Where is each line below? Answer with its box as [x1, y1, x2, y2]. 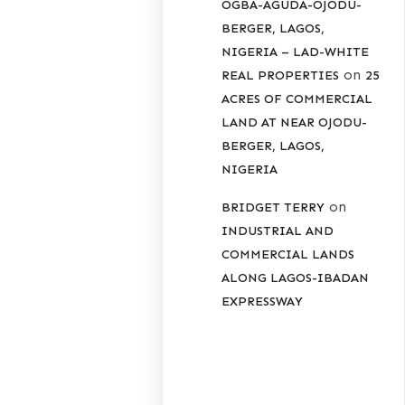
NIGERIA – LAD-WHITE [221, 44, 370, 61]
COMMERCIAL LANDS [221, 247, 355, 263]
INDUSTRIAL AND [221, 223, 334, 240]
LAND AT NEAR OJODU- [221, 115, 368, 131]
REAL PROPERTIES [221, 68, 340, 84]
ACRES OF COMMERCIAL [221, 91, 373, 108]
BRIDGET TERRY [221, 200, 325, 216]
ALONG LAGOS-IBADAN [221, 270, 370, 287]
